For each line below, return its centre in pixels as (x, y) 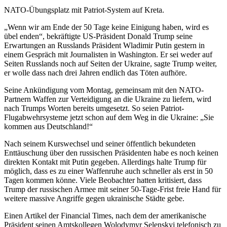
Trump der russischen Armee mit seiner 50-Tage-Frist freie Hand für (112, 189)
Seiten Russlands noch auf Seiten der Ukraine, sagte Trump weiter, (110, 63)
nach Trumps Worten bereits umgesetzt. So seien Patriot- (94, 108)
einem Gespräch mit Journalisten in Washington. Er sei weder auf (108, 54)
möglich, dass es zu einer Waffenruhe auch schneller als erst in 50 (108, 171)
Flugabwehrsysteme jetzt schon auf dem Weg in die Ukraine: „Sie (109, 117)
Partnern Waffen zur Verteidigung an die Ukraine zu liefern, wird (108, 99)
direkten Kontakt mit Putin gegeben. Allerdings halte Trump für (105, 162)
